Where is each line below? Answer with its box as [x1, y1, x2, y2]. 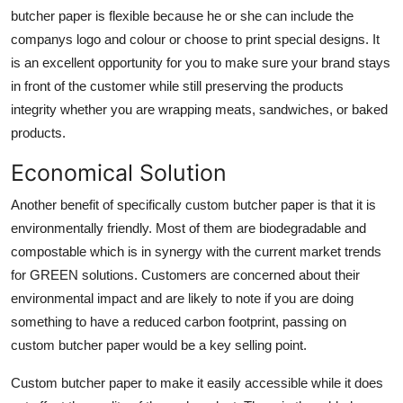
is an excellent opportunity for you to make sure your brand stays [11, 54, 390, 70]
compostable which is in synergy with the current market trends [11, 243, 381, 259]
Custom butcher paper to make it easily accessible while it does [11, 374, 383, 390]
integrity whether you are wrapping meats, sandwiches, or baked [11, 101, 388, 117]
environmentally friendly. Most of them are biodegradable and [11, 219, 366, 236]
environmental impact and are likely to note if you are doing [11, 290, 354, 306]
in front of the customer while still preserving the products [11, 77, 344, 94]
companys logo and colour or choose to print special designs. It [11, 31, 380, 47]
